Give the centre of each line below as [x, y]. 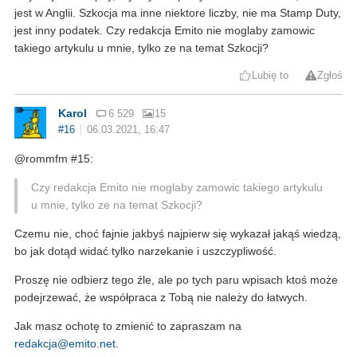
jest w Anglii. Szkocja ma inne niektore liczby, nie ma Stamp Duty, [178, 12]
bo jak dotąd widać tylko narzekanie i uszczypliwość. [145, 251]
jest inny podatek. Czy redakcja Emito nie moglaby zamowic [165, 30]
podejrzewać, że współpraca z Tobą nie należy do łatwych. [161, 297]
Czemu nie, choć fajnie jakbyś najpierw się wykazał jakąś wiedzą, [178, 233]
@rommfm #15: [54, 158]
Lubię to [271, 75]
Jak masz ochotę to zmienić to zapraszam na [128, 326]
